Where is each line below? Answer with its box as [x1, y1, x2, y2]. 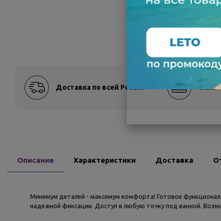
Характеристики [74, 156, 136, 164]
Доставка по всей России [56, 83, 145, 91]
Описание [17, 156, 54, 164]
